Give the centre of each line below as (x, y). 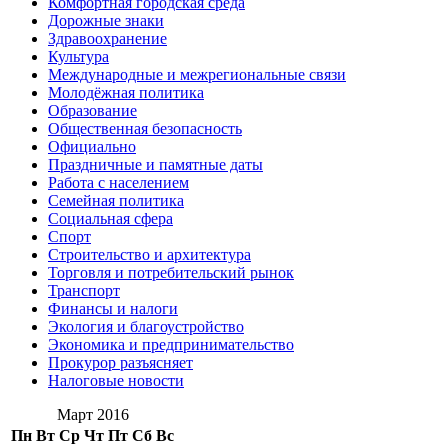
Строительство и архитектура (149, 254)
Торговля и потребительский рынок (171, 272)
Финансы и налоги (113, 308)
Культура (78, 56)
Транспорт (84, 290)
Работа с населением (118, 182)
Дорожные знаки (106, 20)
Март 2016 (92, 414)
